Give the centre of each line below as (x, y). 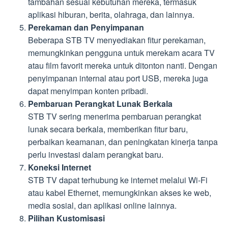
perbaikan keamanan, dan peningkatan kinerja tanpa (123, 142)
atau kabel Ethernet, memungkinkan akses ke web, (120, 193)
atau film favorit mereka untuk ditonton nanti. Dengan (123, 66)
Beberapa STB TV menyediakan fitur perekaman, (117, 40)
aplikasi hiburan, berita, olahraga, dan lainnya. (111, 15)
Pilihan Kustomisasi (66, 218)
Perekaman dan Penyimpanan (86, 27)
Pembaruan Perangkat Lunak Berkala (100, 104)
